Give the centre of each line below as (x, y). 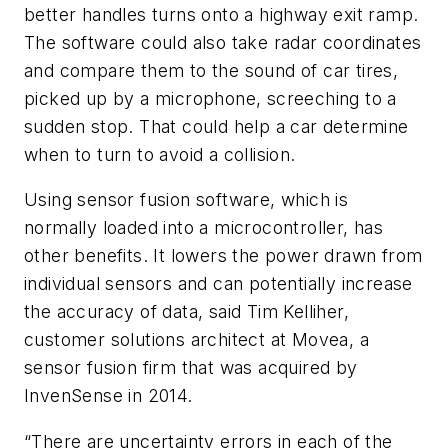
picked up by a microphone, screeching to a (210, 98)
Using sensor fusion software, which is (186, 200)
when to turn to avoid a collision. (160, 154)
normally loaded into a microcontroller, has (204, 228)
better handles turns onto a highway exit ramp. (221, 14)
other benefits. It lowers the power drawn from (223, 256)
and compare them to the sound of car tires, (211, 70)
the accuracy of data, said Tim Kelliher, (186, 312)
